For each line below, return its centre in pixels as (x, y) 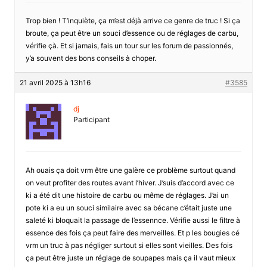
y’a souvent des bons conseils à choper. (91, 58)
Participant (91, 119)
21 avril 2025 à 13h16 (55, 82)
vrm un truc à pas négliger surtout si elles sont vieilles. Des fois (129, 245)
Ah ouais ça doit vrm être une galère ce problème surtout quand (130, 170)
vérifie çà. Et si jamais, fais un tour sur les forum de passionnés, (129, 45)
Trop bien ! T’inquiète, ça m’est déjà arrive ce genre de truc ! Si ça (133, 20)
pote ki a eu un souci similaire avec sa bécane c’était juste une (128, 207)
